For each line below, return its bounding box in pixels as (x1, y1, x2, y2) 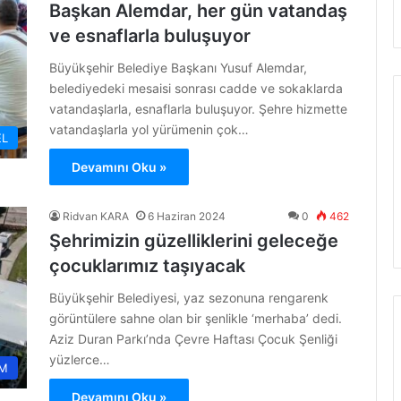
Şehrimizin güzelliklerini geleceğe (49, 230, 338, 252)
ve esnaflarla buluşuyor (49, 25, 251, 47)
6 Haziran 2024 (148, 209, 226, 223)
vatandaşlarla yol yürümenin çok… (49, 122, 249, 137)
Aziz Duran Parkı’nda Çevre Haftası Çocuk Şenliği (49, 331, 337, 346)
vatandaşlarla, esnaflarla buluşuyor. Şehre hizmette (49, 101, 347, 116)
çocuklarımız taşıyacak (49, 255, 245, 277)
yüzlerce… (49, 352, 110, 367)
